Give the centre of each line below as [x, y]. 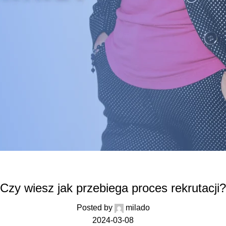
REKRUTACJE [113, 170]
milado [137, 208]
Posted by [94, 208]
